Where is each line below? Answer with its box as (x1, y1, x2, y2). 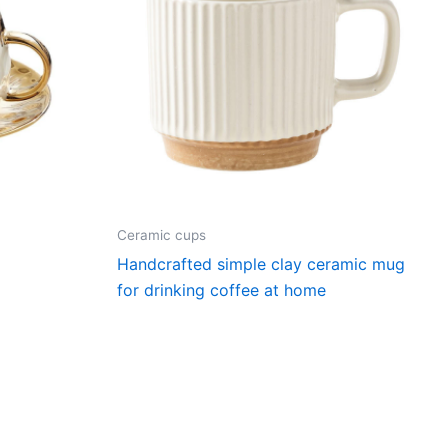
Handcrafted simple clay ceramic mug (117, 253, 405, 274)
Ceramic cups (117, 226, 206, 243)
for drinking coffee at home (117, 279, 326, 300)
